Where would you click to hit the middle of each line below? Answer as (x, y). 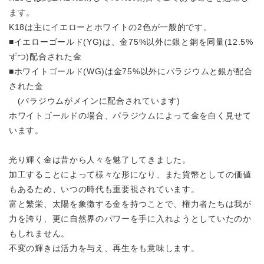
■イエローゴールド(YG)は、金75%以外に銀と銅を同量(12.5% (131, 42)
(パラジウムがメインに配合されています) (95, 101)
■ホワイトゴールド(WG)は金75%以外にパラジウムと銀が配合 (131, 72)
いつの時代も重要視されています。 (130, 189)
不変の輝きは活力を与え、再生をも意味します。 (104, 248)
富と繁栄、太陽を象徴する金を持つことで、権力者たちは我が (130, 204)
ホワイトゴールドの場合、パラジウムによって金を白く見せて (130, 116)
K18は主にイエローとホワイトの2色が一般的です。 (110, 27)
